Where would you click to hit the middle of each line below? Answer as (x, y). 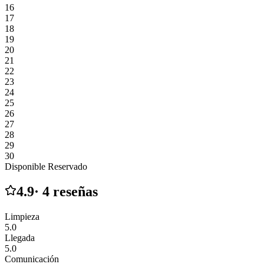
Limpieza (22, 217)
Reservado (67, 167)
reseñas (75, 192)
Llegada (20, 238)
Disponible (25, 167)
